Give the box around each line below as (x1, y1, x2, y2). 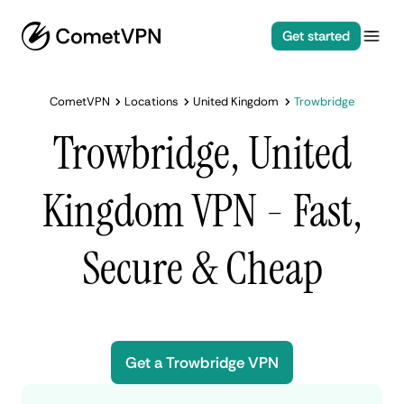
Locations (124, 94, 179, 109)
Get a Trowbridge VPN (124, 353, 280, 372)
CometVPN (49, 94, 111, 109)
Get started (281, 27, 350, 45)
